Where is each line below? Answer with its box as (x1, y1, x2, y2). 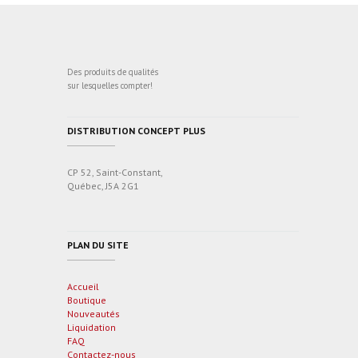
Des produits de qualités (67, 66, 158, 78)
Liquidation (67, 320, 116, 333)
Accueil (67, 280, 99, 292)
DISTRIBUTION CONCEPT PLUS (67, 124, 205, 137)
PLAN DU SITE (67, 238, 129, 251)
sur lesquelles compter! (67, 79, 153, 91)
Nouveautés (67, 307, 120, 320)
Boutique (67, 293, 106, 306)
